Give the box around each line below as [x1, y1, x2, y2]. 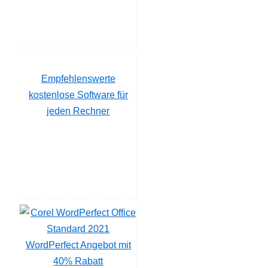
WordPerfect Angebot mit [25, 239, 131, 250]
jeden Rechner [47, 105, 110, 116]
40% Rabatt [53, 255, 103, 266]
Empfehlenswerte [41, 73, 115, 84]
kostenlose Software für [28, 89, 128, 100]
